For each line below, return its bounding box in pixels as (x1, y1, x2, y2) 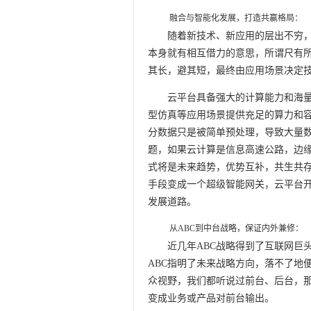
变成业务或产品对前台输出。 (148, 293, 274, 303)
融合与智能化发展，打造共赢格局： (167, 13, 303, 23)
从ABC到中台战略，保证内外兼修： (167, 224, 303, 233)
